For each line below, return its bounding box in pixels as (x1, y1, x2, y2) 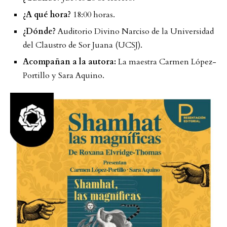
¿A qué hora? (23, 9, 71, 20)
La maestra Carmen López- (116, 56, 216, 67)
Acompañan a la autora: (23, 56, 116, 67)
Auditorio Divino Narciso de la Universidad (56, 25, 214, 37)
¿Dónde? (23, 25, 56, 37)
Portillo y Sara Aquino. (23, 69, 104, 81)
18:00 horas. (71, 9, 115, 20)
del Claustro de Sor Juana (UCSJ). (23, 39, 142, 51)
